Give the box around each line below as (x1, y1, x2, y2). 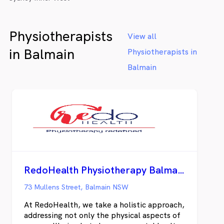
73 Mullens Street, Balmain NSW (24, 182, 128, 191)
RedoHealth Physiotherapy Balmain (177, 163, 184, 176)
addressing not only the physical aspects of (24, 210, 180, 220)
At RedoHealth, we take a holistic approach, (24, 199, 184, 210)
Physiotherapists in (127, 46, 197, 57)
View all (127, 30, 157, 41)
